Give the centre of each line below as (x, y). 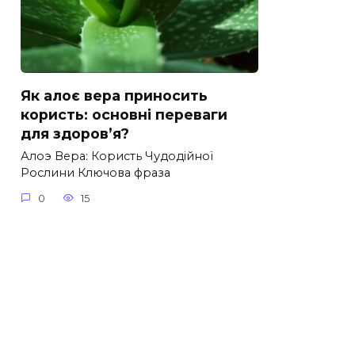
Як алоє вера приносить (114, 95)
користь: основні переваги (124, 114)
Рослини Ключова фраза (95, 173)
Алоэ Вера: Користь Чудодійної (117, 157)
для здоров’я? (75, 133)
